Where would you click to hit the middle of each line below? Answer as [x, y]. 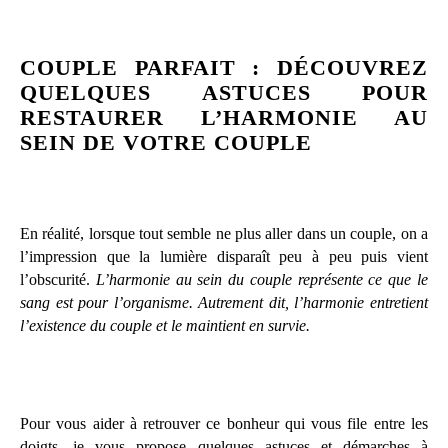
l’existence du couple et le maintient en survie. [165, 325]
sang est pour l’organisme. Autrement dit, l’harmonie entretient [224, 302]
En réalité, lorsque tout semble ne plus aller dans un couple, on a [224, 233]
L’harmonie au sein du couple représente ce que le [262, 279]
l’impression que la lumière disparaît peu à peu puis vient [224, 256]
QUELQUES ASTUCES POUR [224, 92]
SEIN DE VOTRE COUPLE [166, 142]
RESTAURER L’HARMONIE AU [224, 117]
